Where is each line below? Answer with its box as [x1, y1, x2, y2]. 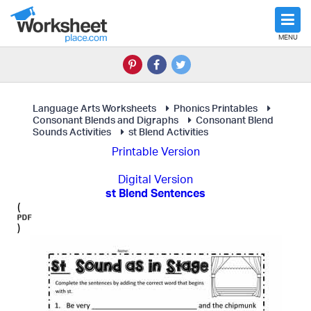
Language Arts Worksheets [33, 102, 156, 114]
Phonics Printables [174, 102, 258, 114]
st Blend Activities [128, 126, 208, 137]
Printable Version [111, 144, 200, 158]
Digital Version [118, 172, 193, 186]
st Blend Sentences [106, 186, 205, 200]
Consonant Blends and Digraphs [33, 114, 178, 126]
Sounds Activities [33, 126, 111, 137]
